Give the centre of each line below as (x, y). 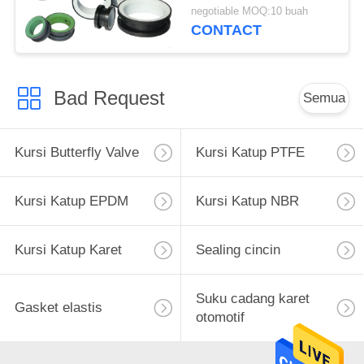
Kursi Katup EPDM (71, 201)
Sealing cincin (238, 250)
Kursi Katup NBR (247, 201)
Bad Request (109, 97)
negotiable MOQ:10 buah (250, 12)
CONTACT (227, 30)
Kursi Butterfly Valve (76, 153)
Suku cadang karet (252, 298)
